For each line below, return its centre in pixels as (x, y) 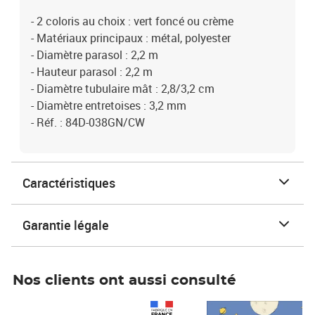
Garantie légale (66, 225)
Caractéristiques (69, 183)
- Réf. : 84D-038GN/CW (88, 122)
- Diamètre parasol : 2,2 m (95, 55)
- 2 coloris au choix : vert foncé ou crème (132, 21)
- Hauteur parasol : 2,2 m (92, 72)
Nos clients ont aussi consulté (124, 281)
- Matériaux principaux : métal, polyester (131, 38)
